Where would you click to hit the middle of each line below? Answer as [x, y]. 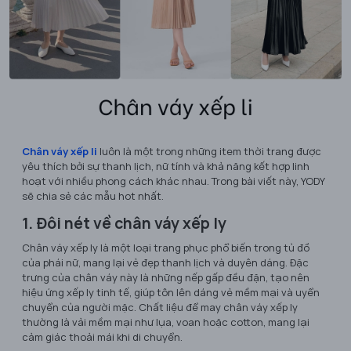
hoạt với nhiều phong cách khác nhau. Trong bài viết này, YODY [173, 181]
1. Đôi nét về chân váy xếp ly [124, 223]
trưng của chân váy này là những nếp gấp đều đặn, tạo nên [166, 278]
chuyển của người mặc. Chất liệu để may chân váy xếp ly [160, 308]
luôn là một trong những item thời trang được [209, 152]
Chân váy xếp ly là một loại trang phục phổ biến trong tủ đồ [166, 248]
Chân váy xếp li [60, 152]
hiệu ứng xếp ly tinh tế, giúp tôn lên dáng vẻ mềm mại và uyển [171, 293]
